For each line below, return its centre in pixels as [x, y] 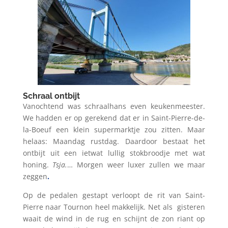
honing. [38, 165]
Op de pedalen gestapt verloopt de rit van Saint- [114, 195]
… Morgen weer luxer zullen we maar [136, 165]
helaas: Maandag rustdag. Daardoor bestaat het [114, 141]
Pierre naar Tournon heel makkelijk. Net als [97, 207]
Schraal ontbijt [51, 96]
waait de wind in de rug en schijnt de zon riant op [114, 219]
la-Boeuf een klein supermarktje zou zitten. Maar [114, 130]
